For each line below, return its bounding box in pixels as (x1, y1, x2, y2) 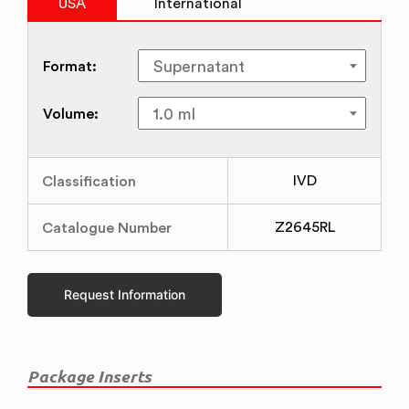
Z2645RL (274, 218, 335, 236)
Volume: (43, 104, 99, 122)
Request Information (64, 287, 185, 302)
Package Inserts (27, 367, 152, 386)
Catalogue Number (42, 218, 172, 236)
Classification (42, 172, 136, 190)
